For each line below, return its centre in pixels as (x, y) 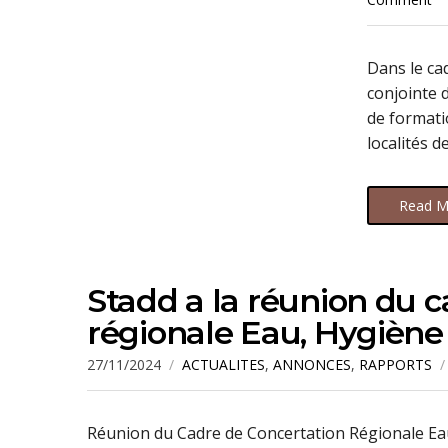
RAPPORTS (395, 364)
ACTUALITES (223, 364)
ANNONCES (312, 364)
